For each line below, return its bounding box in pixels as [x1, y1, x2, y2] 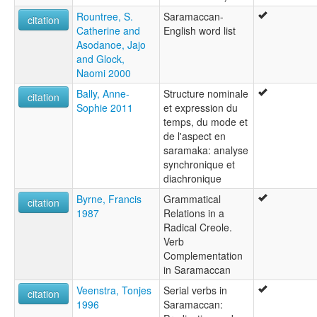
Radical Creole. [163, 219, 232, 234]
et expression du [163, 100, 238, 115]
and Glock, [76, 51, 125, 66]
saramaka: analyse [163, 142, 248, 157]
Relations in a [163, 205, 224, 220]
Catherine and [76, 23, 140, 38]
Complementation [163, 248, 243, 263]
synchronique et [163, 156, 235, 171]
